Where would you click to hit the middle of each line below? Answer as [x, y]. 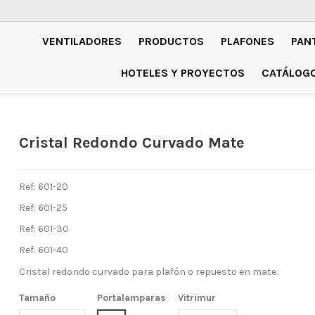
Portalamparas [132, 297]
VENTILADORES [82, 41]
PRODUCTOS [171, 41]
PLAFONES [247, 41]
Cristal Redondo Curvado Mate [132, 142]
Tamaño [38, 297]
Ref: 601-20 [44, 186]
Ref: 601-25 [44, 208]
